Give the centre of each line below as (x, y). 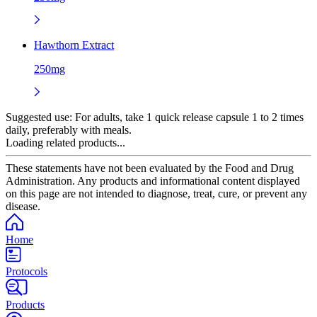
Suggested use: (39, 117)
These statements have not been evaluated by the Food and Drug (150, 168)
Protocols (27, 271)
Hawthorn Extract (74, 45)
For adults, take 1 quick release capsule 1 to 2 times (188, 117)
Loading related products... (65, 142)
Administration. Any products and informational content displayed (153, 180)
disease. (23, 206)
